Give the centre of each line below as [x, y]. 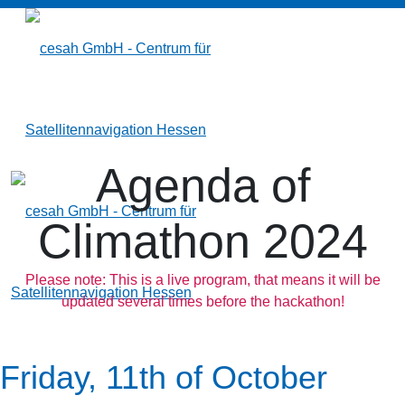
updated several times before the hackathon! [202, 301]
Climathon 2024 [202, 241]
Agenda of [202, 185]
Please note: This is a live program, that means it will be [202, 280]
